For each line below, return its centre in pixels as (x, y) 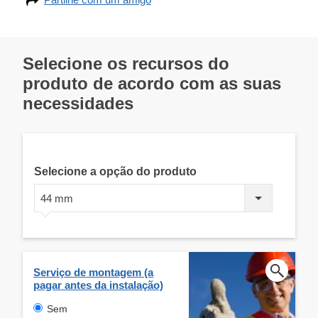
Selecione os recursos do (126, 63)
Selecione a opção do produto (115, 171)
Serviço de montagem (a (93, 272)
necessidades (78, 103)
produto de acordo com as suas (152, 83)
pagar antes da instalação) (98, 285)
